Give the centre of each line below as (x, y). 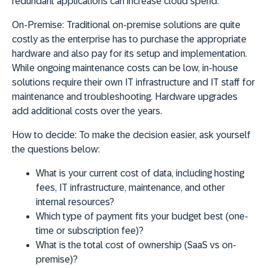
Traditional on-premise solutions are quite (152, 25)
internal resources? (75, 202)
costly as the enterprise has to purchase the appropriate (129, 39)
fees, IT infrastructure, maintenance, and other (130, 188)
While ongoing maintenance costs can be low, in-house (125, 68)
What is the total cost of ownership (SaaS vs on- (136, 245)
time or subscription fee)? (90, 231)
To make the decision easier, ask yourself (164, 135)
